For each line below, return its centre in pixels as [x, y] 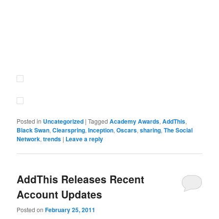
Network [29, 139]
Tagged [98, 121]
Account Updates [60, 194]
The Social [178, 130]
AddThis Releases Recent [81, 179]
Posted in [29, 121]
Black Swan [33, 130]
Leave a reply [85, 139]
